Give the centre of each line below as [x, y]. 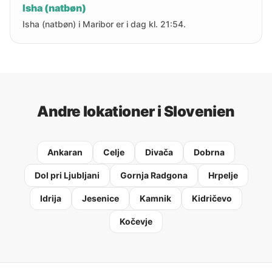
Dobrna [209, 152]
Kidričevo [212, 198]
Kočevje [136, 221]
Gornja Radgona [154, 175]
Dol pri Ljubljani [67, 175]
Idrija [51, 198]
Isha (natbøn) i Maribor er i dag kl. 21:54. [104, 24]
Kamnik [155, 198]
